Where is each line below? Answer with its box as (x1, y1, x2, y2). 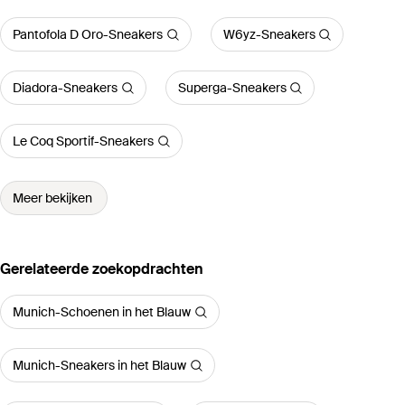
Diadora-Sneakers (13, 80, 118, 97)
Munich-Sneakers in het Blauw (13, 357, 186, 374)
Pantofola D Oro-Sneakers (13, 26, 163, 43)
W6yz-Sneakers (222, 26, 316, 43)
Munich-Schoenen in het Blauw (13, 304, 191, 321)
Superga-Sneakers (177, 80, 287, 97)
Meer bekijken (13, 190, 92, 207)
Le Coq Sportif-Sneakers (13, 133, 154, 150)
